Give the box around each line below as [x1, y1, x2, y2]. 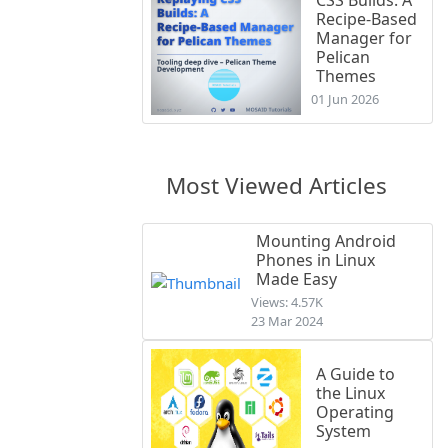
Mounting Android [256, 230, 396, 253]
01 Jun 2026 [311, 89, 379, 108]
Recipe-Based [316, 7, 417, 30]
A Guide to [316, 363, 395, 386]
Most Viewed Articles [166, 170, 387, 202]
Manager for [316, 26, 412, 49]
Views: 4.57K [251, 293, 323, 312]
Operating [316, 401, 394, 424]
